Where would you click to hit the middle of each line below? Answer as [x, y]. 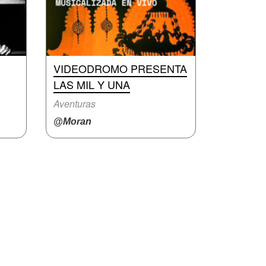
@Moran [72, 121]
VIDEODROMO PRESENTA [120, 68]
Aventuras [75, 104]
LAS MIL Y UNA [92, 84]
